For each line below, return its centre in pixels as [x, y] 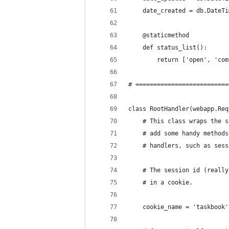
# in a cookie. [161, 182]
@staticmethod [159, 35]
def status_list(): [168, 48]
